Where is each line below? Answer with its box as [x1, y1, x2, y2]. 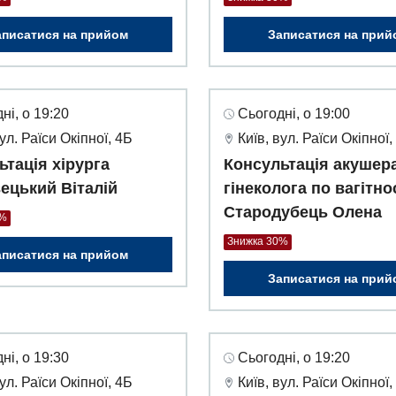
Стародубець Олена [224, 203, 382, 222]
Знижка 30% [227, 235, 288, 248]
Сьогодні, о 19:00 [238, 106, 350, 122]
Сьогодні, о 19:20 [238, 350, 350, 366]
